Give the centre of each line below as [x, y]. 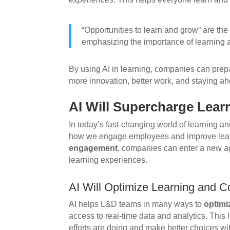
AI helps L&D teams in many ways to [137, 204]
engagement [93, 148]
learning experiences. [108, 160]
